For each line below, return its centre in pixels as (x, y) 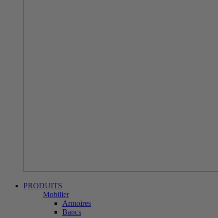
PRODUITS (43, 186)
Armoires (77, 203)
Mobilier (56, 194)
